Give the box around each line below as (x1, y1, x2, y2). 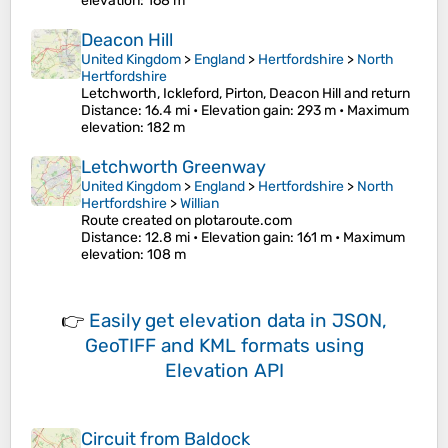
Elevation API (164, 359, 284, 383)
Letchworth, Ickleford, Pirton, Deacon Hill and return (81, 85, 410, 103)
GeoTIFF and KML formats (84, 334, 310, 358)
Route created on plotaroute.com (81, 212, 292, 230)
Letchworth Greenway (81, 156, 266, 179)
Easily (89, 309, 145, 333)
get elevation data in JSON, (145, 309, 387, 333)
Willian (180, 195, 219, 213)
